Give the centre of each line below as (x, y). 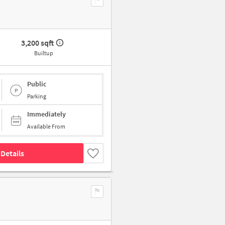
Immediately (46, 114)
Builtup (43, 53)
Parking (37, 96)
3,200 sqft (38, 43)
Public (37, 84)
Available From (46, 127)
